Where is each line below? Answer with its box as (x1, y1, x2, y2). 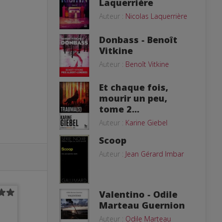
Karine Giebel (125, 117, 167, 127)
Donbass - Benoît (99, 34, 177, 46)
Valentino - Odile (99, 188, 177, 200)
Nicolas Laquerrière (125, 11, 187, 21)
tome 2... (99, 103, 139, 115)
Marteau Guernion (99, 199, 185, 211)
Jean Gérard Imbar (125, 149, 184, 159)
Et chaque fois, (99, 81, 168, 93)
